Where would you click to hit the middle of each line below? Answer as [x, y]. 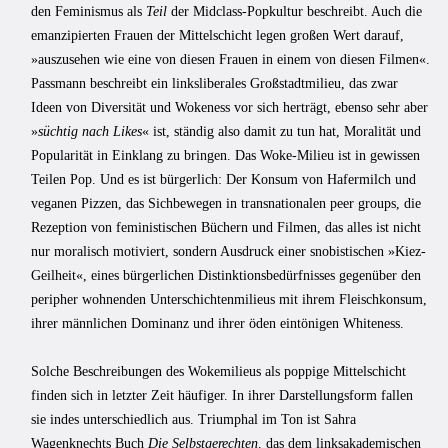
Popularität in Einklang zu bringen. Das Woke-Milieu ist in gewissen [225, 155]
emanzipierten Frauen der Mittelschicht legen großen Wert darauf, [217, 35]
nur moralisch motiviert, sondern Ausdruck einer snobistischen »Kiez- [228, 251]
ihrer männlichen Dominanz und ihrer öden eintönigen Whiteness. [217, 323]
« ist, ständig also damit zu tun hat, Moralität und [281, 131]
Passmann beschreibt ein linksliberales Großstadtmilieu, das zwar [214, 83]
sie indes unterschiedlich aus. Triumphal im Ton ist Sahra [193, 419]
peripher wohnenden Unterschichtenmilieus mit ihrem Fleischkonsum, [229, 299]
